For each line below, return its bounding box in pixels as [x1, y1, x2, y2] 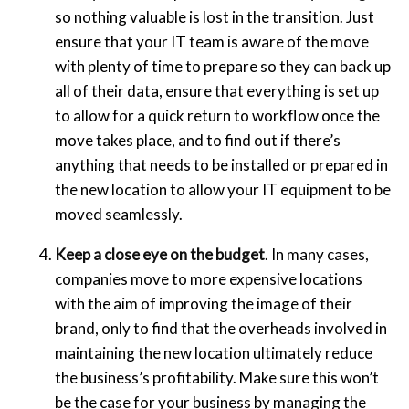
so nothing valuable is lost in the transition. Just [55, 7, 374, 27]
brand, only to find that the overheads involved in [55, 319, 387, 339]
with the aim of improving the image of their [55, 294, 352, 314]
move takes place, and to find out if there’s [55, 131, 341, 151]
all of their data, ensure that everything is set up [55, 81, 379, 101]
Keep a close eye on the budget [55, 245, 265, 265]
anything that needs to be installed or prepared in [55, 155, 388, 175]
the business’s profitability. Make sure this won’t [55, 368, 379, 388]
